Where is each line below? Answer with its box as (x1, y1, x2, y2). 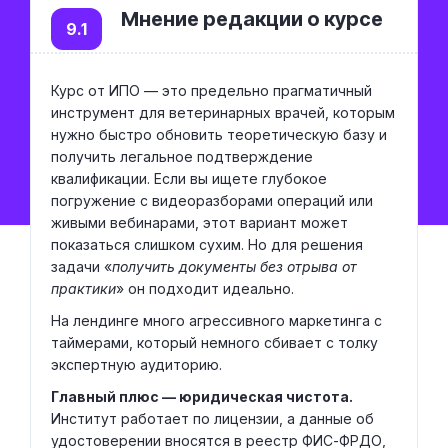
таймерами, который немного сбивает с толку (51, 334, 378, 351)
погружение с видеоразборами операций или (51, 192, 373, 209)
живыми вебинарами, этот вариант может (51, 214, 348, 231)
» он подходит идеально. (116, 280, 294, 297)
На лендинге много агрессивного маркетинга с (51, 312, 382, 329)
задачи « (51, 258, 112, 275)
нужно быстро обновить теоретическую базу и (51, 126, 387, 143)
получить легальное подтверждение (51, 148, 313, 165)
